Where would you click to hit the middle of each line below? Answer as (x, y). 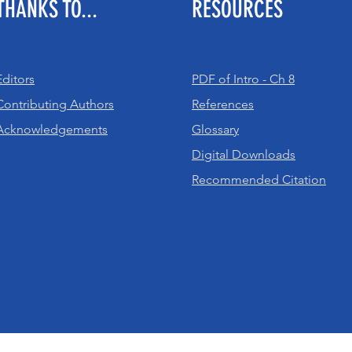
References (223, 104)
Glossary (215, 129)
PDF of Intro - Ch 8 (243, 79)
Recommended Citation (259, 180)
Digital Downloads (244, 154)
